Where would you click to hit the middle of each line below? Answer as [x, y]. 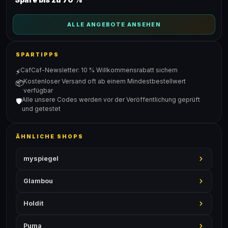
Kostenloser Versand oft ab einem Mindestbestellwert [105, 81]
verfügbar [38, 90]
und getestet [41, 109]
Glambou [38, 181]
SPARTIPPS [37, 54]
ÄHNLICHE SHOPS [50, 136]
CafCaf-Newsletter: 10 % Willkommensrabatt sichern [99, 70]
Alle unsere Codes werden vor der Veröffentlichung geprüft [111, 99]
